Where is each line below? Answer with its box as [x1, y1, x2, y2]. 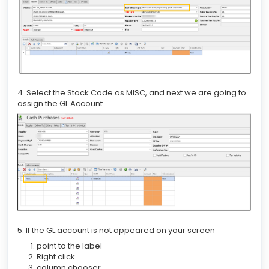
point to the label [37, 240, 104, 252]
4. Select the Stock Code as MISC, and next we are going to [17, 86, 246, 98]
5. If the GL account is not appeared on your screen [17, 224, 215, 236]
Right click [37, 250, 77, 262]
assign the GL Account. [17, 97, 104, 109]
